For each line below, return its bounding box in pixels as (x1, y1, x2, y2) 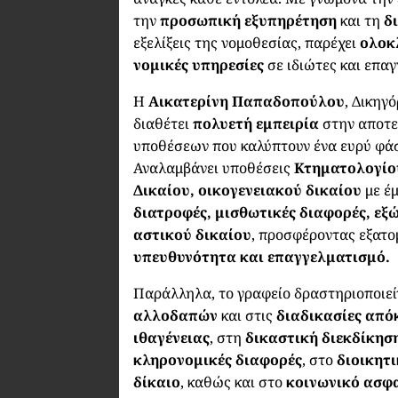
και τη (340, 10, 385, 30)
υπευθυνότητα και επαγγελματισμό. (133, 246, 391, 267)
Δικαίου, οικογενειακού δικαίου (133, 179, 366, 200)
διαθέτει (133, 113, 194, 133)
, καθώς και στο (180, 371, 283, 392)
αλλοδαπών (133, 305, 222, 325)
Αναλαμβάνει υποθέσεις (133, 157, 295, 178)
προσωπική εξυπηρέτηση (160, 10, 341, 30)
